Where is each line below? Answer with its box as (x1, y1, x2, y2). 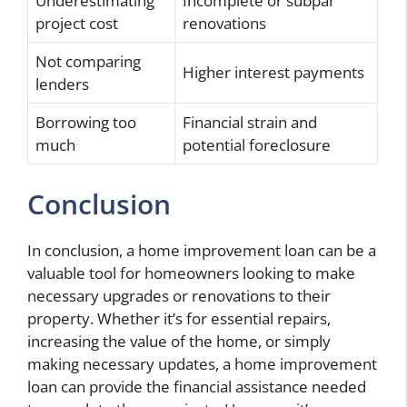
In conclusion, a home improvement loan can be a (27, 239, 376, 261)
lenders (35, 74, 89, 95)
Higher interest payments (183, 62, 364, 84)
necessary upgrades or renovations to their (27, 284, 331, 306)
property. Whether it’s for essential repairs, (27, 307, 331, 329)
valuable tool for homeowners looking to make (27, 262, 355, 283)
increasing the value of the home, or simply (27, 330, 331, 352)
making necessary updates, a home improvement (27, 352, 377, 374)
